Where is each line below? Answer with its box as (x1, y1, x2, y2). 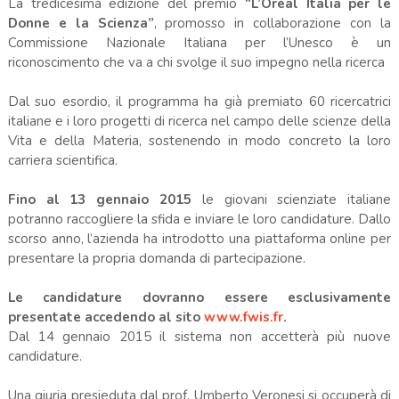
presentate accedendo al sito (7, 308, 204, 327)
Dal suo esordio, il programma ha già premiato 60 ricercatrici (7, 93, 392, 111)
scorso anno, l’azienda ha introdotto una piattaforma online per (7, 230, 392, 248)
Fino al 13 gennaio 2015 (7, 191, 202, 209)
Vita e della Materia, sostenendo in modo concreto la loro (7, 132, 392, 151)
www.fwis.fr (203, 308, 283, 327)
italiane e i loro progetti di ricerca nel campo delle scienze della (7, 112, 392, 131)
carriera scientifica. (7, 151, 118, 170)
